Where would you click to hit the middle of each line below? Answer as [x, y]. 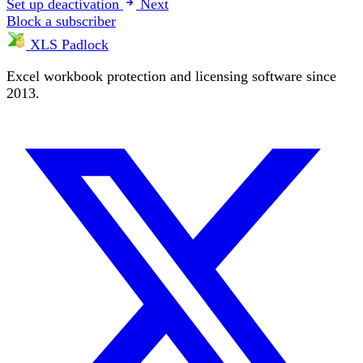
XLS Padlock [67, 45]
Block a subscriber [61, 21]
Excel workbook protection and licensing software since [171, 76]
